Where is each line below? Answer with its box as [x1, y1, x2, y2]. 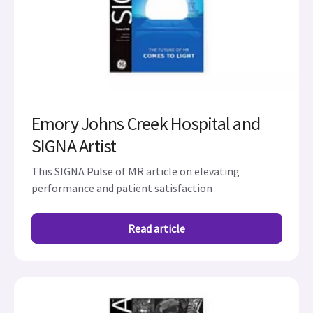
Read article [128, 221, 185, 235]
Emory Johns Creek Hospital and [31, 111, 260, 135]
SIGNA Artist [31, 133, 117, 157]
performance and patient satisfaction [31, 180, 212, 195]
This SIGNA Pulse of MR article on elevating [31, 163, 240, 178]
